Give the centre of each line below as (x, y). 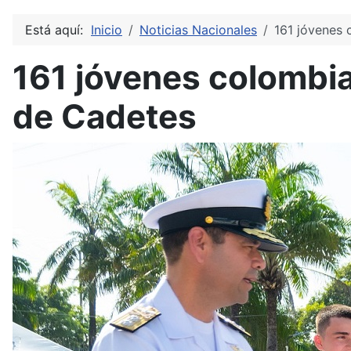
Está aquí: (58, 30)
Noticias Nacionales (198, 30)
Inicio (107, 30)
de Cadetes (105, 117)
